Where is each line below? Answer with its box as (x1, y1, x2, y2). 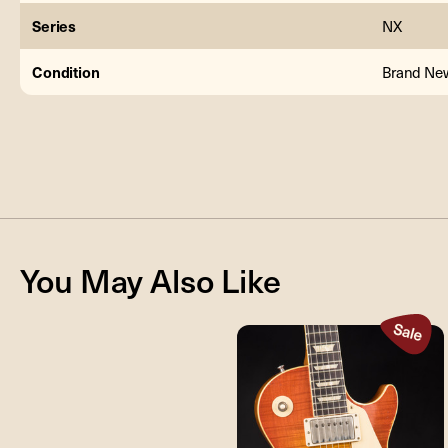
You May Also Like (20, 257, 281, 302)
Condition (32, 60, 100, 82)
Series (32, 14, 77, 36)
